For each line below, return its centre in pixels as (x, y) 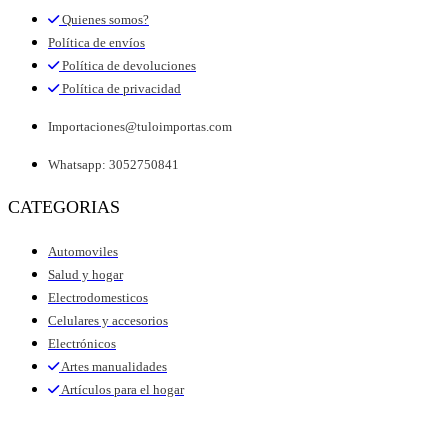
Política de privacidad (121, 88)
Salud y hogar (85, 274)
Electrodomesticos (98, 297)
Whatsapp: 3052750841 (113, 164)
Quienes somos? (105, 19)
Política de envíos (96, 42)
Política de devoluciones (129, 65)
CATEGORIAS (64, 206)
